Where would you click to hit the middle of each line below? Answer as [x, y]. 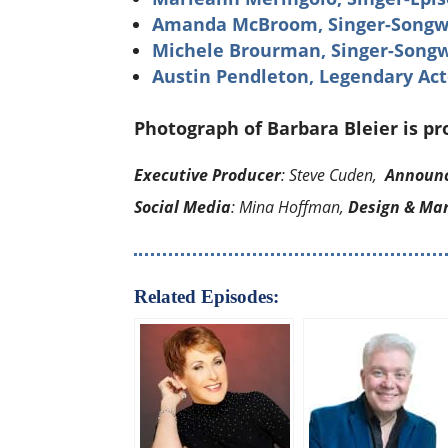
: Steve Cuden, [333, 174]
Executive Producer [208, 174]
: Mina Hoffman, [290, 206]
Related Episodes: [207, 296]
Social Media [183, 206]
